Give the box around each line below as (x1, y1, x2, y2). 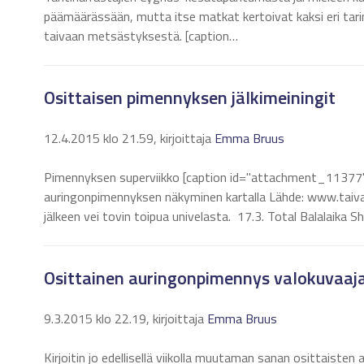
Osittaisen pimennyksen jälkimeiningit (44, 84, 336, 111)
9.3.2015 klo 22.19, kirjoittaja (44, 309, 207, 328)
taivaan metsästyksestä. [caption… (44, 26, 238, 45)
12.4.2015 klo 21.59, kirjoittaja (44, 128, 214, 148)
